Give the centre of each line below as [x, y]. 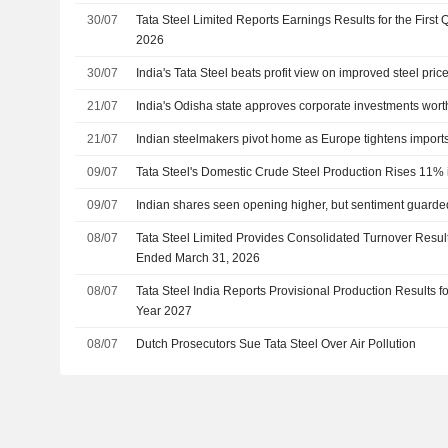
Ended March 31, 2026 [198, 257]
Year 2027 [164, 310]
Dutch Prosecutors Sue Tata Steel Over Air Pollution [276, 343]
